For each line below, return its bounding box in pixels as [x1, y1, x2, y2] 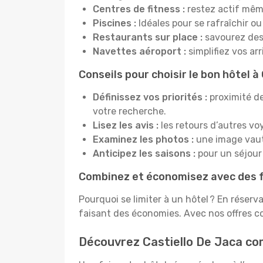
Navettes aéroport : [93, 46, 186, 57]
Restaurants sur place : [93, 32, 205, 43]
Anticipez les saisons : [93, 148, 198, 159]
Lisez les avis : [93, 120, 161, 131]
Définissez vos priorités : [93, 92, 207, 103]
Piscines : [93, 18, 136, 29]
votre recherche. [93, 106, 166, 117]
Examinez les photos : [93, 134, 194, 145]
